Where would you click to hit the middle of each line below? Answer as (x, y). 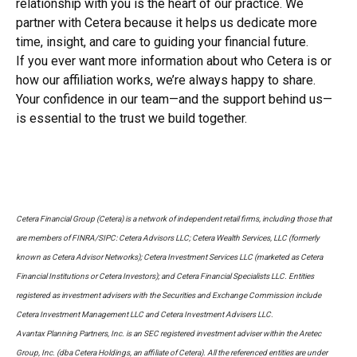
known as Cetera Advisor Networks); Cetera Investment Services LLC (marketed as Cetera (169, 257)
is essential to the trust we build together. (131, 118)
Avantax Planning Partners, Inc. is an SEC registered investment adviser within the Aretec (169, 333)
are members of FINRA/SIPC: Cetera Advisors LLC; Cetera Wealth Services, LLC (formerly (168, 238)
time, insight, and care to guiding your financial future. (162, 42)
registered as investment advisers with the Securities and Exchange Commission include (169, 295)
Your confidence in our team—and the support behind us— (174, 99)
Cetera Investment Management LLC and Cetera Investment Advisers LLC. (145, 314)
